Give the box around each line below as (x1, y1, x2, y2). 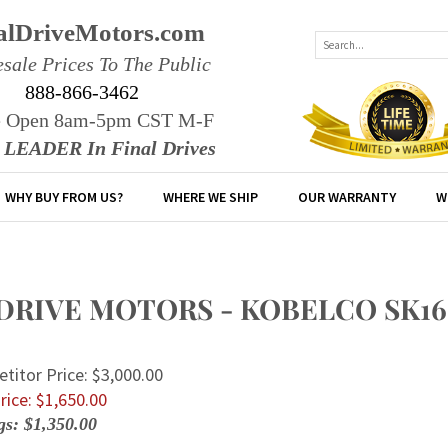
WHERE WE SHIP (163, 188, 258, 207)
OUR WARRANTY (298, 188, 396, 207)
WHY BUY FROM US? (5, 188, 123, 207)
